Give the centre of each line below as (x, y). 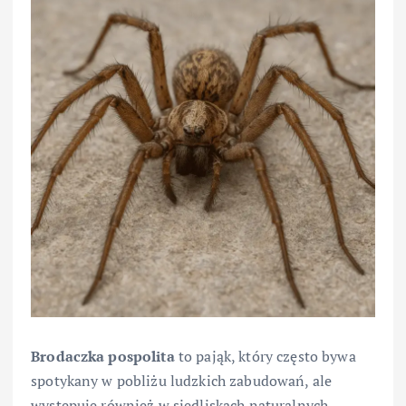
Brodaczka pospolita (103, 357)
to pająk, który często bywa (265, 357)
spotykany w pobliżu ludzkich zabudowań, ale (182, 381)
